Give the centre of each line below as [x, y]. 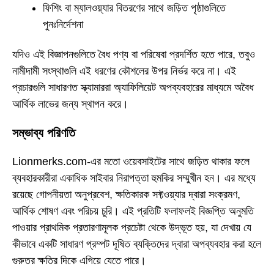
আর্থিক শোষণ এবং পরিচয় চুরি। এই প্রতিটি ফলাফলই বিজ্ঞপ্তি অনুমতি [133, 211]
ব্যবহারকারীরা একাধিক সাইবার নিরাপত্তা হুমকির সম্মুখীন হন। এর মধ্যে [134, 178]
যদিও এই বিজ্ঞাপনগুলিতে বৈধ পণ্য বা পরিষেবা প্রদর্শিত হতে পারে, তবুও [134, 54]
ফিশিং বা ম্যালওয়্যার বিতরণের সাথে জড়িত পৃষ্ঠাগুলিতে [134, 8]
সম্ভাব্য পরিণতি [44, 133]
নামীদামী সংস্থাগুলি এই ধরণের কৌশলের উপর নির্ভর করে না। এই [124, 71]
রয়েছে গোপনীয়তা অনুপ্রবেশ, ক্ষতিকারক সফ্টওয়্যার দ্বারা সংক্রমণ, [126, 194]
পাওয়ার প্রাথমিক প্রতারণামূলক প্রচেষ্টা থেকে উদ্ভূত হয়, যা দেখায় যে [132, 227]
